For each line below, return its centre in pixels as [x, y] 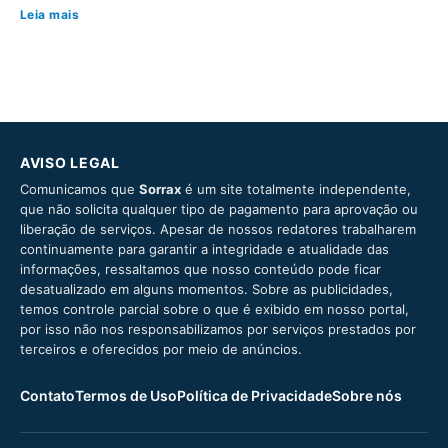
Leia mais [50, 15]
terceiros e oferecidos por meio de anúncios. [161, 349]
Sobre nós [367, 396]
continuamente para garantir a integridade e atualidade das [204, 249]
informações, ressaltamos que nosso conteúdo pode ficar [200, 269]
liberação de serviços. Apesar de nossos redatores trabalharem [218, 229]
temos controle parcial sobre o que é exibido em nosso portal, [214, 309]
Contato [47, 396]
